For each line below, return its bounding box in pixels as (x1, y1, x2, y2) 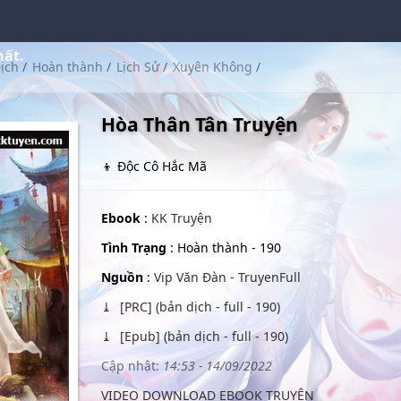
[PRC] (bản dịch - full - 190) (115, 298, 280, 315)
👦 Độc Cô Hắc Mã (100, 158, 207, 175)
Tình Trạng (100, 239, 166, 256)
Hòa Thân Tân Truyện (100, 112, 298, 137)
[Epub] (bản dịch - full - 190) (115, 328, 288, 345)
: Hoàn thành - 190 (166, 239, 281, 256)
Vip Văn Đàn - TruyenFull (153, 269, 301, 286)
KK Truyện (150, 209, 212, 226)
